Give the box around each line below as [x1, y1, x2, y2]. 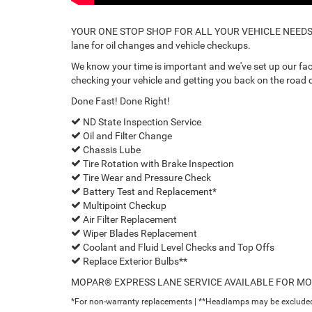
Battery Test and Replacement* [81, 185, 217, 197]
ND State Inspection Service [81, 116, 201, 127]
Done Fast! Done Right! [71, 95, 170, 107]
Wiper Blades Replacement [81, 227, 197, 239]
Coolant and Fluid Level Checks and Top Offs [81, 241, 274, 253]
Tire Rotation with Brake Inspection [81, 157, 234, 169]
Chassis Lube [81, 143, 141, 155]
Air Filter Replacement [81, 213, 177, 225]
